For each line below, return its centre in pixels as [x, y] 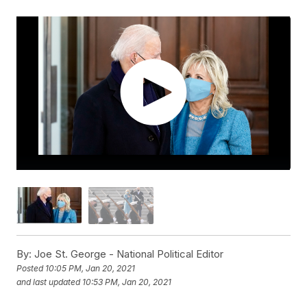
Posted [31, 269]
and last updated [49, 282]
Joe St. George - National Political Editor [128, 254]
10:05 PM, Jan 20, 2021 [90, 269]
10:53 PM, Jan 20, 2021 [127, 282]
